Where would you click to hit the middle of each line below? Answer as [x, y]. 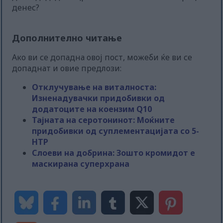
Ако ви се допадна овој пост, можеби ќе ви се [102, 57]
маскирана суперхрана [81, 164]
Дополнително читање [67, 38]
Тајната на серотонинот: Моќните [104, 120]
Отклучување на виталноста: [94, 87]
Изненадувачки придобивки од [99, 98]
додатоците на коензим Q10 [92, 109]
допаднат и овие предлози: [67, 68]
